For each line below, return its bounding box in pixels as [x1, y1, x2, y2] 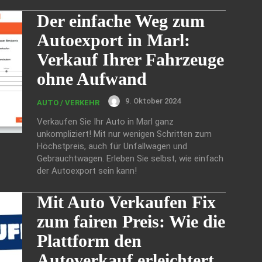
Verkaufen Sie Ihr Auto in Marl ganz [37, 116, 174, 127]
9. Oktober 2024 [125, 96, 181, 106]
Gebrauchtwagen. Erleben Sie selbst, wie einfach [37, 153, 223, 164]
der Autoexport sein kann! [37, 165, 137, 176]
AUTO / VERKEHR [37, 98, 99, 107]
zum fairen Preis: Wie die [37, 211, 225, 231]
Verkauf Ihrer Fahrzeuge [37, 49, 224, 69]
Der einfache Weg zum [37, 11, 205, 30]
